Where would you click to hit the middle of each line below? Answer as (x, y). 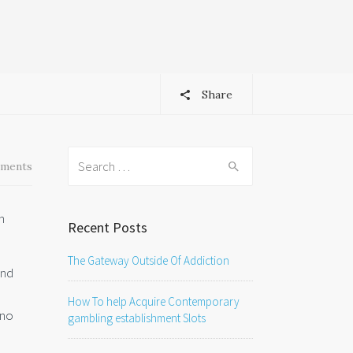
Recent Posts (108, 227)
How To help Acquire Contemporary (154, 301)
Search (86, 157)
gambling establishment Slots (137, 318)
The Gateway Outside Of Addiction (149, 260)
